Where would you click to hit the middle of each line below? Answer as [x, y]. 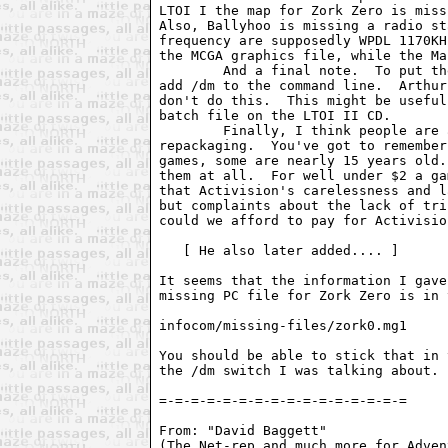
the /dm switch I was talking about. [299, 370]
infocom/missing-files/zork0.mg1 [283, 325]
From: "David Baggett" [251, 430]
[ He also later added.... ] [279, 250]
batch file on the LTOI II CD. [275, 115]
